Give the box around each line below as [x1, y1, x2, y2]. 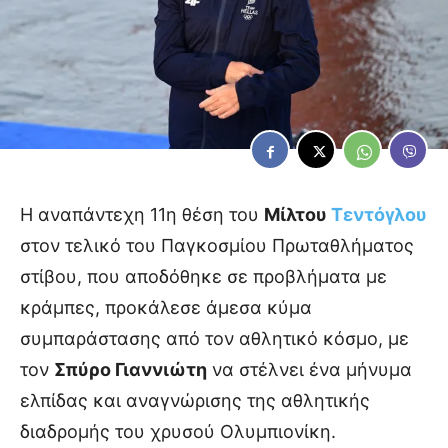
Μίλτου [264, 204, 331, 226]
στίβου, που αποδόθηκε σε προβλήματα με [20, 266, 387, 288]
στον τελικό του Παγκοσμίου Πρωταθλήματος [20, 235, 414, 257]
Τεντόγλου [331, 204, 427, 226]
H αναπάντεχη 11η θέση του [20, 204, 264, 226]
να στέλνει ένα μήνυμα [207, 359, 412, 381]
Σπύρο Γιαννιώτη [54, 359, 207, 381]
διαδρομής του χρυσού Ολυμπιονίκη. [20, 421, 336, 443]
